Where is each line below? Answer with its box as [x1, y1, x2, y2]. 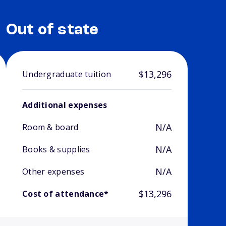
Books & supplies [22, 144, 90, 155]
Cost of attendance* [22, 188, 109, 200]
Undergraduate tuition [22, 69, 111, 80]
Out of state [6, 22, 99, 39]
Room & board [22, 122, 79, 133]
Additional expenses [22, 99, 107, 111]
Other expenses [22, 166, 85, 178]
